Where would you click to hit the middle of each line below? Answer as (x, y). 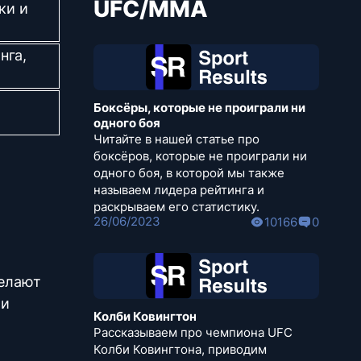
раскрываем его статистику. (176, 207)
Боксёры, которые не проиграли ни (199, 108)
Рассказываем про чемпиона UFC (193, 333)
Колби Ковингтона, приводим (180, 350)
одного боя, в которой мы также (189, 173)
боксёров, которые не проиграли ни (200, 156)
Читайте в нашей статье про (176, 139)
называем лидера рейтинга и (179, 190)
